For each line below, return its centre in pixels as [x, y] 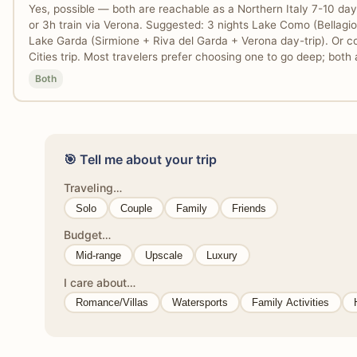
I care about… [100, 282]
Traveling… [93, 188]
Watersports [200, 302]
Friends [249, 208]
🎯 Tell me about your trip [140, 160]
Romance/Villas [112, 302]
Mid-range [99, 255]
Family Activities [291, 302]
